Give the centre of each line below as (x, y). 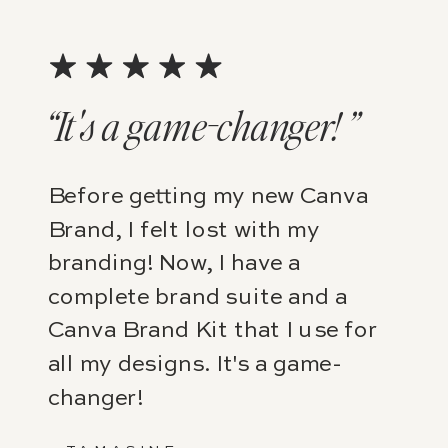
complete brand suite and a (197, 298)
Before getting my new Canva (208, 197)
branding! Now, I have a (174, 264)
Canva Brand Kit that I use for (212, 331)
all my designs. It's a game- (194, 365)
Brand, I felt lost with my (183, 231)
